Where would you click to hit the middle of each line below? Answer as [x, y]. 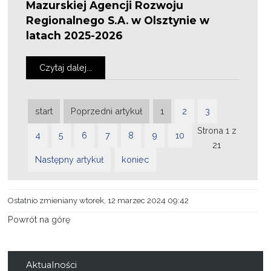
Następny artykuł [70, 159]
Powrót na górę [39, 219]
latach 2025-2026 [75, 35]
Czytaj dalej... [66, 67]
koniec [135, 159]
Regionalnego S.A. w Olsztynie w [118, 20]
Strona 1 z [217, 130]
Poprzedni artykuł [107, 111]
